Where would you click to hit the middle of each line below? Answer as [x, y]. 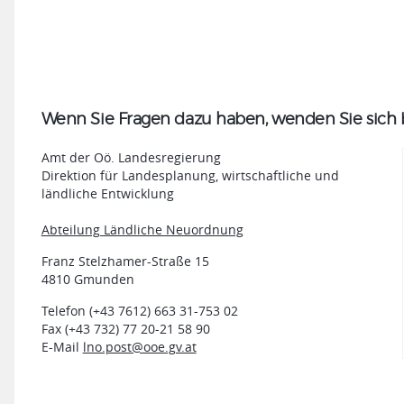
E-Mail [62, 346]
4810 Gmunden [87, 279]
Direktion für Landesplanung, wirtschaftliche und [190, 175]
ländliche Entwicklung [107, 193]
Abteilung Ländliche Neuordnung [142, 229]
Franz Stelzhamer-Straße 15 [125, 261]
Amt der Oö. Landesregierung [131, 157]
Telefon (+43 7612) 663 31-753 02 [139, 310]
